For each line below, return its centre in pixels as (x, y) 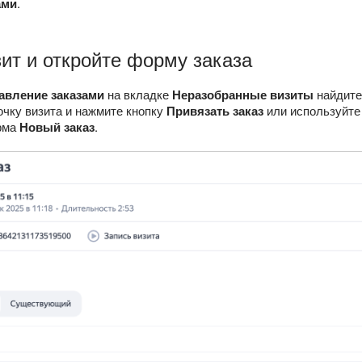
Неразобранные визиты (243, 95)
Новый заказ (57, 127)
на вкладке (138, 95)
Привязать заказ (215, 111)
